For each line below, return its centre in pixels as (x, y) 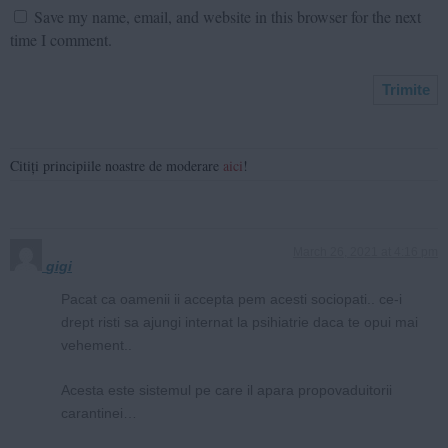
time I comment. (61, 39)
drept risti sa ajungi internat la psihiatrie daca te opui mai (239, 321)
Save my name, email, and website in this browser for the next (227, 16)
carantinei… (99, 412)
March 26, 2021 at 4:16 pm (365, 251)
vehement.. (96, 344)
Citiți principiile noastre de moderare (116, 165)
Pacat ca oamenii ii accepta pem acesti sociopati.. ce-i (231, 298)
